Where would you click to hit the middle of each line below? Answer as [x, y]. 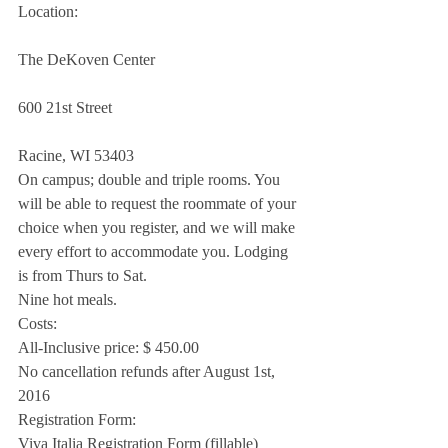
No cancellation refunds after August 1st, [148, 372]
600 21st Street [65, 108]
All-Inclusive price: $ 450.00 [108, 348]
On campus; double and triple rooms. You [151, 180]
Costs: [37, 324]
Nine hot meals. [67, 300]
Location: [48, 12]
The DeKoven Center [86, 60]
